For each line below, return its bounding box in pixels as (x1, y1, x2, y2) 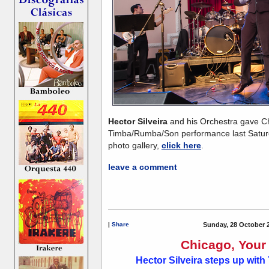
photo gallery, (108, 141, 162, 151)
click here (162, 141, 201, 151)
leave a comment (108, 162, 177, 172)
